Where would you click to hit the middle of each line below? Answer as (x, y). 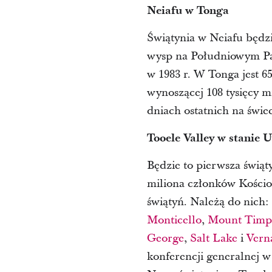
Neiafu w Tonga (188, 11)
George (165, 238)
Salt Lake (213, 238)
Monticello (174, 220)
